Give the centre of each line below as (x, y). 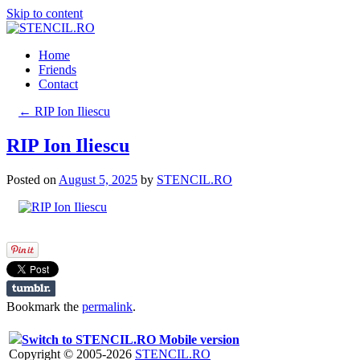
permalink (107, 306)
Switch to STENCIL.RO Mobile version (131, 339)
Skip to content (45, 13)
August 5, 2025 (98, 179)
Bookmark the (44, 306)
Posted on (31, 179)
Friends (57, 70)
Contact (58, 84)
